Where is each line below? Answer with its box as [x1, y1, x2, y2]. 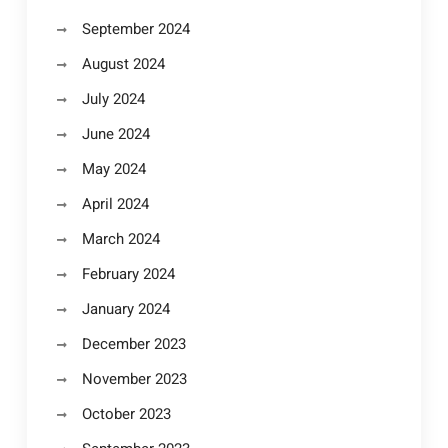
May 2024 [81, 157, 146, 180]
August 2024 [81, 52, 165, 75]
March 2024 [81, 227, 160, 250]
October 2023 [81, 402, 171, 425]
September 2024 [81, 17, 190, 40]
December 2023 [81, 332, 186, 355]
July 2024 [81, 87, 145, 110]
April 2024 [81, 192, 149, 215]
